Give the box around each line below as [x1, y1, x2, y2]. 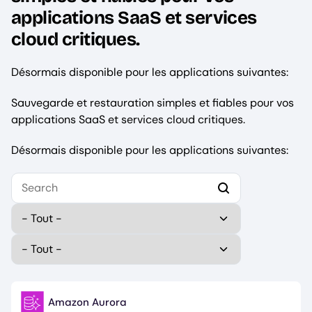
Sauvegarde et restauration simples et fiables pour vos [11, 95, 294, 111]
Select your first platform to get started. [11, 171, 178, 184]
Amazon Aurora [48, 295, 127, 310]
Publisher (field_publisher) [11, 233, 120, 245]
